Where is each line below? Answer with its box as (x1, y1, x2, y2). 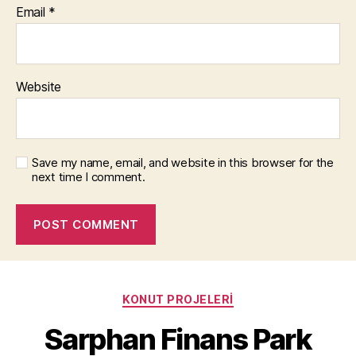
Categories (177, 288, 248, 304)
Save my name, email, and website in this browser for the (32, 155, 334, 170)
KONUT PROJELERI (122, 292, 234, 306)
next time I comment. (32, 169, 145, 184)
